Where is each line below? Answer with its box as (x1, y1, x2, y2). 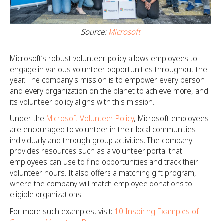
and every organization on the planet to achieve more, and (10, 85, 208, 96)
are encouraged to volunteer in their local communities (10, 123, 196, 135)
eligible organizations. (10, 188, 83, 200)
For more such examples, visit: (10, 205, 114, 217)
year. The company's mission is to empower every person (10, 74, 205, 85)
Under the (10, 112, 46, 124)
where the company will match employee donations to (10, 178, 192, 189)
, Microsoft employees (134, 112, 209, 124)
